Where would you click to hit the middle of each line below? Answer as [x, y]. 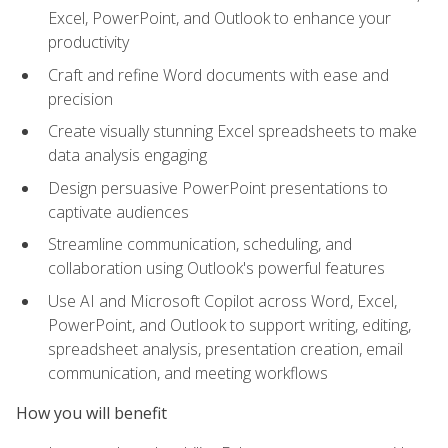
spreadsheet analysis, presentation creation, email [225, 348]
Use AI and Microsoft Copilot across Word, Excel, [222, 300]
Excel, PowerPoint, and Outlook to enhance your [219, 17]
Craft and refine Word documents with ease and [218, 74]
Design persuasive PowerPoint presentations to [218, 187]
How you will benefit [91, 413]
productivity [88, 41]
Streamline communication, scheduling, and [200, 244]
